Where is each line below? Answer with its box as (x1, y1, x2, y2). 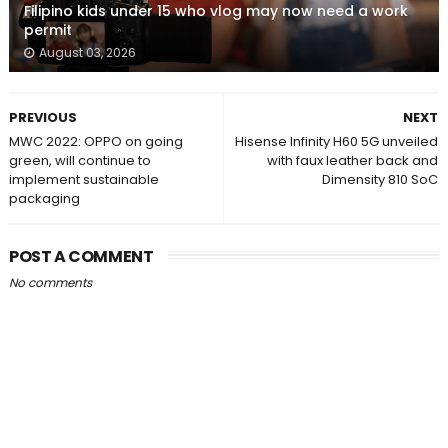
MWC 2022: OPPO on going (8, 132, 183, 152)
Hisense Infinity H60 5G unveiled (235, 132, 439, 152)
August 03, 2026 (38, 44, 136, 62)
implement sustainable (8, 170, 159, 190)
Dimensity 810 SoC (322, 170, 439, 190)
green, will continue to (8, 151, 151, 171)
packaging (8, 189, 80, 209)
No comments (8, 274, 92, 292)
